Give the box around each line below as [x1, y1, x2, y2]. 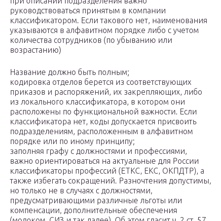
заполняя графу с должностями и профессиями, [10, 147, 187, 156]
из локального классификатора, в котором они [10, 97, 185, 107]
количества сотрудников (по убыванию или [10, 36, 172, 45]
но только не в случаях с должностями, [10, 186, 152, 195]
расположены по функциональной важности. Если [10, 107, 197, 116]
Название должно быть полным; [10, 68, 129, 77]
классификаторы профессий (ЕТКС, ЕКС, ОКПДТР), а [10, 166, 204, 176]
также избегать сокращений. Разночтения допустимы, [10, 176, 211, 185]
